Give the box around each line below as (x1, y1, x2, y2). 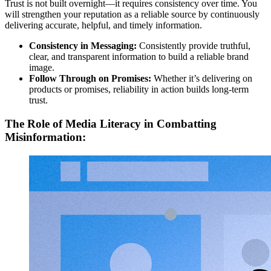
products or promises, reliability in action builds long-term (29, 84, 249, 95)
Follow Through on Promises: (29, 73, 151, 84)
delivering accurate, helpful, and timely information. (5, 20, 202, 31)
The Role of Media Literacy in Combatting (5, 117, 217, 130)
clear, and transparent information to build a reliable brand (29, 51, 249, 62)
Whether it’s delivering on (151, 73, 252, 84)
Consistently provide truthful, (137, 41, 250, 51)
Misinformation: (5, 130, 86, 143)
